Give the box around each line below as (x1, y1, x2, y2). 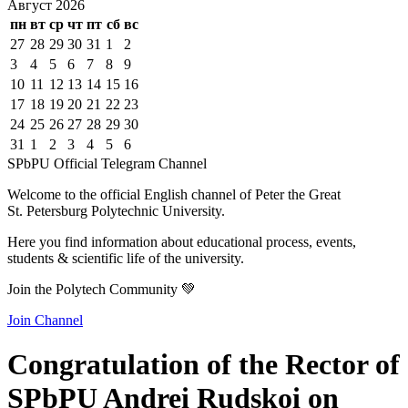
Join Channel (7, 311, 83, 328)
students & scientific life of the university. (7, 250, 244, 266)
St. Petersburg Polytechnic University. (7, 202, 225, 219)
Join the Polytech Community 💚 (7, 280, 196, 297)
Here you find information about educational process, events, (7, 233, 356, 250)
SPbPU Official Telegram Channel (7, 155, 207, 171)
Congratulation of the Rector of (7, 347, 400, 381)
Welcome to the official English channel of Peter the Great (7, 186, 341, 202)
